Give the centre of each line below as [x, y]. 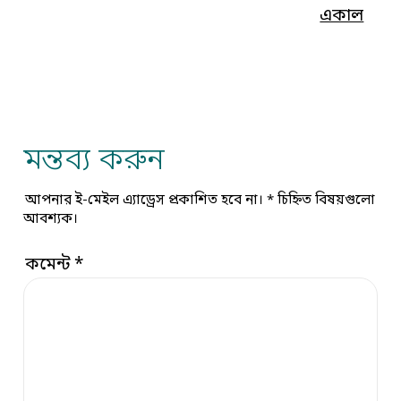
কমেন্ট [50, 266]
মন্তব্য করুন [94, 162]
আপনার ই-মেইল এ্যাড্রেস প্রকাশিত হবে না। [144, 200]
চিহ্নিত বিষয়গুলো [324, 200]
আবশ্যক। [51, 219]
